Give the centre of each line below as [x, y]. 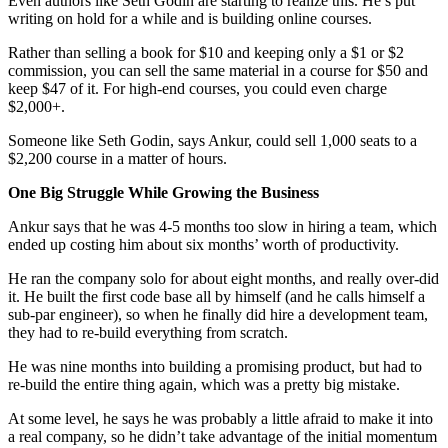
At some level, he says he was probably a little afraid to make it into [220, 418]
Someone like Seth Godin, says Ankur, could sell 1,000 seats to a [212, 140]
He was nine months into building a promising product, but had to [215, 366]
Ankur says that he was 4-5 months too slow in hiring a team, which [222, 226]
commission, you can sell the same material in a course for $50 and [218, 70]
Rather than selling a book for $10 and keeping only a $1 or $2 [206, 52]
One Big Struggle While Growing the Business [163, 192]
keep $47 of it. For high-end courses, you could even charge [197, 88]
